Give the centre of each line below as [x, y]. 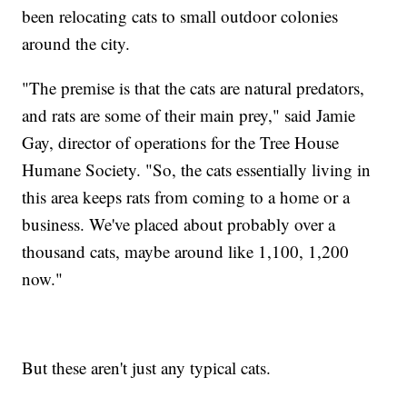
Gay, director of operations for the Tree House [181, 142]
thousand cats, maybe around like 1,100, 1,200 [186, 251]
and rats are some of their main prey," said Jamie [189, 114]
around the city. [76, 43]
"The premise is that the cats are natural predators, [194, 87]
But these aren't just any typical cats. [147, 367]
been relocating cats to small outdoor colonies [180, 15]
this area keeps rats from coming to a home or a [186, 196]
